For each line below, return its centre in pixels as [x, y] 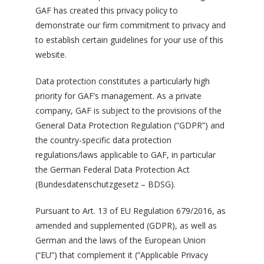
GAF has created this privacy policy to [107, 10]
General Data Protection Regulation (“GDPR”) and [130, 125]
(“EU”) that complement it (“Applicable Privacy [122, 255]
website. [51, 55]
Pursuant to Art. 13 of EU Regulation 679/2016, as [131, 211]
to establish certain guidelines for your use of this [129, 40]
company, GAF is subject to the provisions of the [128, 110]
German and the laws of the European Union [121, 240]
